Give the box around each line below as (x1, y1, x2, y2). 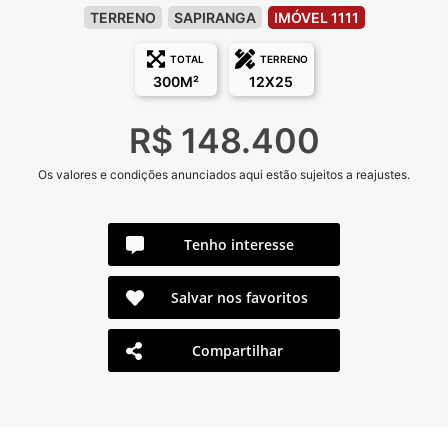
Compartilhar (192, 341, 284, 361)
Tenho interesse (184, 235, 294, 255)
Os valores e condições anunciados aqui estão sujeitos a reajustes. (38, 167, 410, 183)
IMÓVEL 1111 (273, 9, 359, 27)
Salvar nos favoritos (170, 288, 308, 308)
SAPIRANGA (173, 9, 256, 27)
